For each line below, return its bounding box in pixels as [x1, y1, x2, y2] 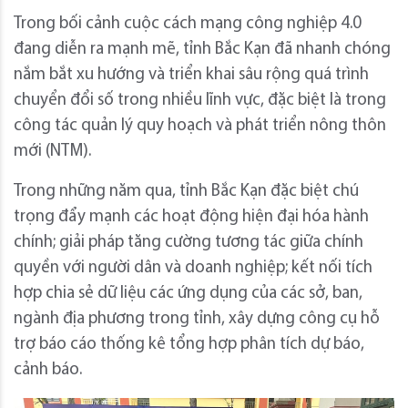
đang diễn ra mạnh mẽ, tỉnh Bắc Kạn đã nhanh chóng [14, 41, 391, 59]
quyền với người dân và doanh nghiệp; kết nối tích [14, 260, 372, 278]
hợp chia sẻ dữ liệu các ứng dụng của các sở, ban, [14, 285, 362, 303]
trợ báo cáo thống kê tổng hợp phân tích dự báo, [14, 336, 364, 354]
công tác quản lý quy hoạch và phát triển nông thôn [14, 117, 386, 136]
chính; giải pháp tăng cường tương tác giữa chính [14, 234, 363, 252]
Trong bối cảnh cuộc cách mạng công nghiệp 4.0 [14, 15, 362, 34]
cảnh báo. [14, 362, 82, 380]
